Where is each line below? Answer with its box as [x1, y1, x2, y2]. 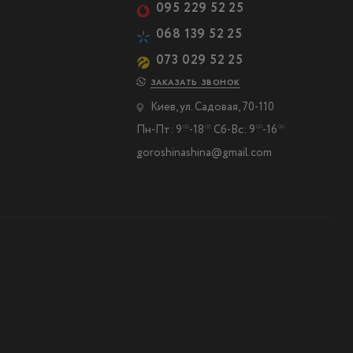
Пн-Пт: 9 [136, 122, 182, 138]
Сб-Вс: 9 [210, 122, 255, 138]
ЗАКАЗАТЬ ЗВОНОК [150, 76, 240, 87]
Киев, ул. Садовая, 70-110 [150, 99, 274, 115]
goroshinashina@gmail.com [136, 145, 272, 161]
